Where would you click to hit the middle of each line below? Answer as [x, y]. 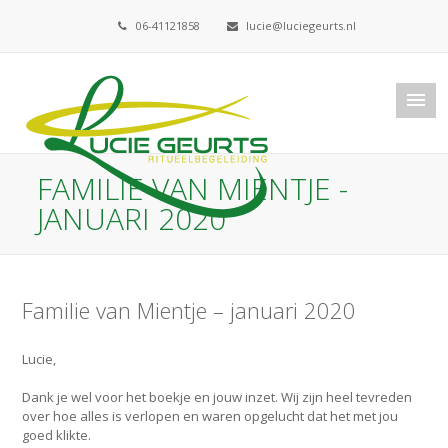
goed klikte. [58, 435]
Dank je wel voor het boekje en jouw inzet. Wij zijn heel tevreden [217, 397]
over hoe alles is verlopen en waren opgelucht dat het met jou [210, 416]
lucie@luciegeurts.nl [299, 25]
